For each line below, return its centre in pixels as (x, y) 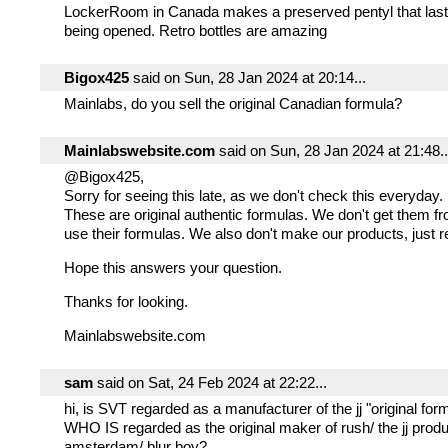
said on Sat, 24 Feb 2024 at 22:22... (210, 382)
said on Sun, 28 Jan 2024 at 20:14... (247, 77)
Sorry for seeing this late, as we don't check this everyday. (253, 195)
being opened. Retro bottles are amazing (195, 30)
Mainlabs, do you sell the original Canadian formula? (233, 103)
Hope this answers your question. (173, 267)
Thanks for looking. (126, 301)
